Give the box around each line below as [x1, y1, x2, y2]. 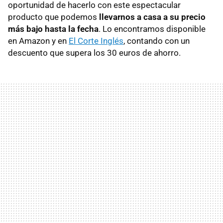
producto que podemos [8, 12, 97, 22]
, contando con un [123, 36, 190, 46]
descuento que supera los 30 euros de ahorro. [8, 48, 181, 58]
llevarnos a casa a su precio [97, 12, 206, 22]
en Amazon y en [8, 36, 69, 46]
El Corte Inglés [69, 36, 123, 46]
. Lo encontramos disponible [99, 24, 206, 34]
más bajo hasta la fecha [8, 24, 99, 34]
